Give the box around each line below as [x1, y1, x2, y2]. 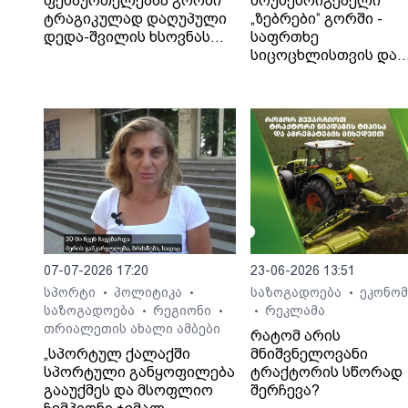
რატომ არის [250, 327, 341, 344]
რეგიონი [153, 303, 215, 318]
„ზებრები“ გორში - [250, 10, 382, 27]
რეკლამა [264, 303, 325, 318]
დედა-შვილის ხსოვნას [44, 28, 210, 46]
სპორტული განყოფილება [44, 363, 235, 381]
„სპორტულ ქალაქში [44, 345, 190, 362]
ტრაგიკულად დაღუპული [44, 10, 227, 27]
